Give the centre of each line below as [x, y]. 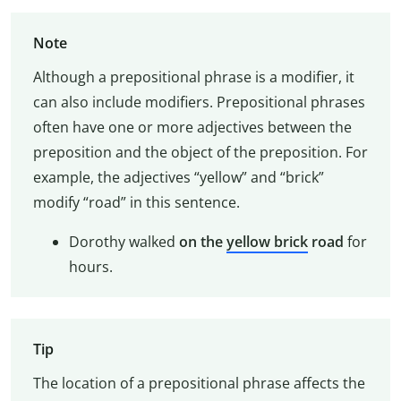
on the [202, 241]
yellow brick [267, 241]
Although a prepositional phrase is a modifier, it [193, 77]
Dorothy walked [124, 241]
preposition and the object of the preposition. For [200, 152]
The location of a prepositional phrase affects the [199, 384]
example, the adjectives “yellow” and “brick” [178, 177]
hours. [90, 266]
